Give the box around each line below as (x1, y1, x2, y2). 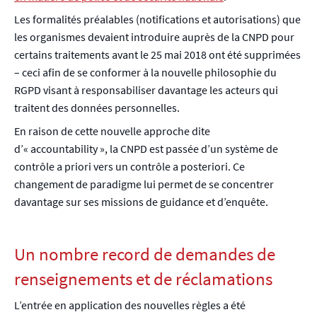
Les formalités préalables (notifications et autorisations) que (14, 12, 301, 27)
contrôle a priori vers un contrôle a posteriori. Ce (14, 158, 245, 173)
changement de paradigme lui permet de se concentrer (14, 176, 274, 191)
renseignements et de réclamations (14, 267, 272, 290)
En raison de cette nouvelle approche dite (14, 123, 210, 138)
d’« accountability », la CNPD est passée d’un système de (14, 141, 278, 156)
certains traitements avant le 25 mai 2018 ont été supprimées (14, 47, 301, 62)
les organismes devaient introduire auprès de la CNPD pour (14, 30, 294, 45)
